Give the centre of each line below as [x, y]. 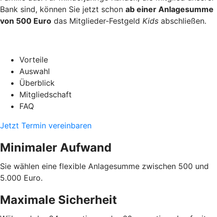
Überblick [37, 83]
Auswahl [35, 71]
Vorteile [34, 59]
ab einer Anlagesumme [170, 9]
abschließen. [182, 21]
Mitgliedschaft [46, 94]
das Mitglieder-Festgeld [97, 21]
